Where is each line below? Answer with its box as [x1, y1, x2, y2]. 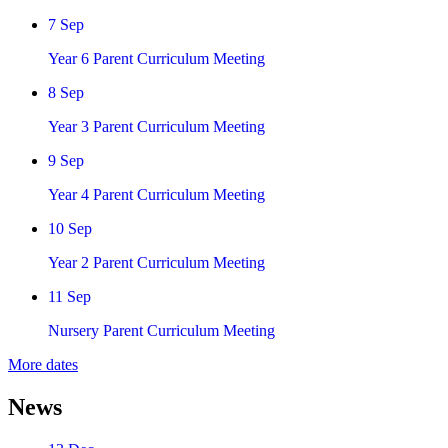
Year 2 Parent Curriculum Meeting [48, 254, 265, 272]
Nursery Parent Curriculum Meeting [48, 322, 275, 340]
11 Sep [48, 288, 91, 306]
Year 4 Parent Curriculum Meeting [48, 186, 265, 204]
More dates [8, 356, 78, 374]
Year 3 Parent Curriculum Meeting [48, 118, 265, 136]
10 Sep [48, 220, 92, 238]
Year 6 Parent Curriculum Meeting [48, 50, 265, 68]
